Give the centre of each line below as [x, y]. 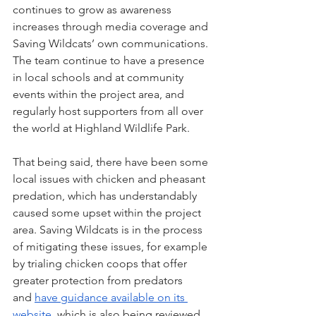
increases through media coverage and [112, 26]
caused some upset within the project [108, 213]
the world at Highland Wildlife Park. [101, 128]
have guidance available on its [111, 297]
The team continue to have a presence [110, 60]
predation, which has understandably [106, 196]
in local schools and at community [99, 77]
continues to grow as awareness [93, 10]
